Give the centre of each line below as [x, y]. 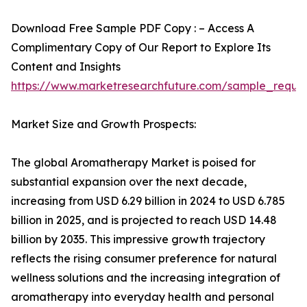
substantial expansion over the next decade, [129, 182]
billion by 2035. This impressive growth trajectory [138, 240]
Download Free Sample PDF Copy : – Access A [133, 28]
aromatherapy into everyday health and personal [143, 297]
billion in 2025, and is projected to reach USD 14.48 [144, 220]
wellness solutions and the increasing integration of [146, 278]
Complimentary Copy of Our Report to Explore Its [141, 48]
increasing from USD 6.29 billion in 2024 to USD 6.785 [148, 201]
